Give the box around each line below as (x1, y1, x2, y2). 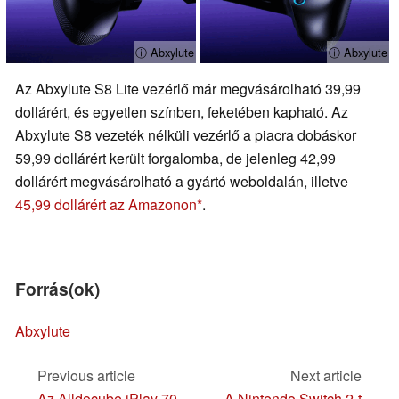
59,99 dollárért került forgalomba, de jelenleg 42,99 (15, 147, 336, 168)
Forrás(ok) (15, 275, 100, 301)
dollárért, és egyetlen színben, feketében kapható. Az (15, 101, 348, 122)
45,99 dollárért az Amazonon (15, 193, 197, 215)
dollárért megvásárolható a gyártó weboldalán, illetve (15, 170, 348, 191)
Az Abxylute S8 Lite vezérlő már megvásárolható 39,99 (15, 77, 361, 99)
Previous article (37, 365, 135, 387)
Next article (290, 365, 362, 387)
